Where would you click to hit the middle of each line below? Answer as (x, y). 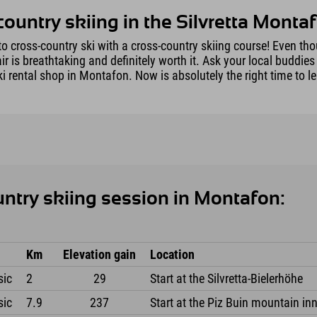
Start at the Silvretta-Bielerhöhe (227, 279)
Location (173, 255)
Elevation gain (100, 255)
